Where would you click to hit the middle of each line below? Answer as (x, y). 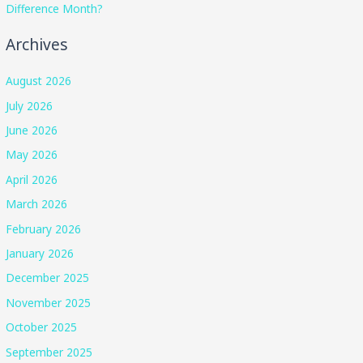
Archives (37, 45)
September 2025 (49, 352)
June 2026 (32, 130)
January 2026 (40, 254)
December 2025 (48, 278)
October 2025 (42, 327)
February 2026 (44, 228)
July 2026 (30, 105)
